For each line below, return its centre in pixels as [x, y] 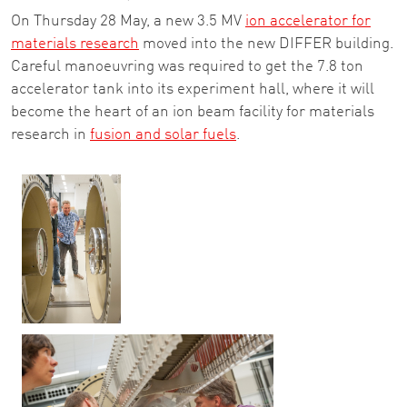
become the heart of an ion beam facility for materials [193, 112]
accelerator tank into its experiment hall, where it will [193, 89]
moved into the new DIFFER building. [266, 44]
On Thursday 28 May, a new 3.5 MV [128, 21]
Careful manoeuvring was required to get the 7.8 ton [187, 67]
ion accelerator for [308, 21]
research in [50, 135]
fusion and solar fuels [163, 135]
